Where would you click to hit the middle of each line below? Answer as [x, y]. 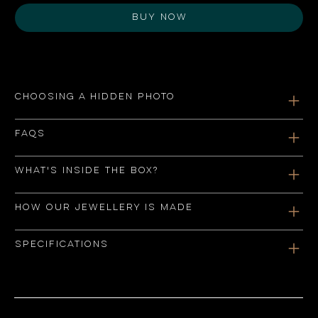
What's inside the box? [87, 170]
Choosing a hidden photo [95, 97]
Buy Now [160, 17]
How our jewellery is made [104, 207]
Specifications [62, 244]
